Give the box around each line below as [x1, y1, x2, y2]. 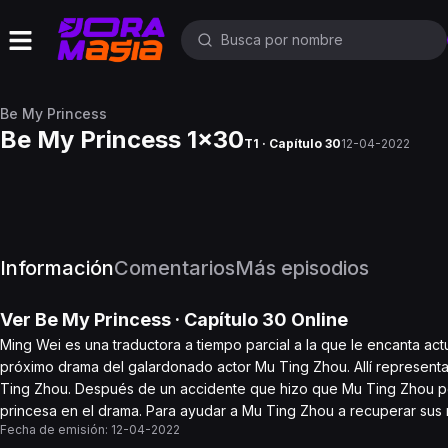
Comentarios [114, 256, 235, 280]
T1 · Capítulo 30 [244, 136, 341, 151]
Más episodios [235, 256, 369, 280]
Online [287, 309, 348, 330]
